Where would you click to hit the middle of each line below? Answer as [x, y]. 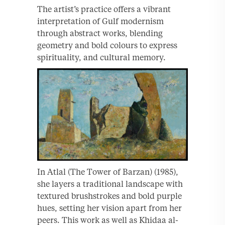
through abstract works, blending [100, 33]
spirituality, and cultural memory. [101, 57]
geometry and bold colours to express [107, 45]
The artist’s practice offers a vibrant [104, 9]
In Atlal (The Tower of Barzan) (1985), [108, 172]
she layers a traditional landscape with [110, 184]
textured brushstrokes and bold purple [109, 196]
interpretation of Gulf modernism [100, 21]
